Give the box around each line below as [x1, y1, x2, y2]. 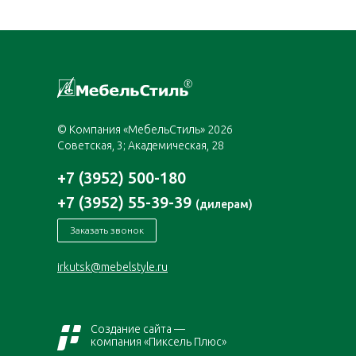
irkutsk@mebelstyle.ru [57, 261, 168, 274]
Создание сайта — [91, 323, 185, 336]
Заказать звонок [70, 225, 144, 236]
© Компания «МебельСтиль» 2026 [57, 123, 233, 137]
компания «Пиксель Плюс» [91, 335, 226, 349]
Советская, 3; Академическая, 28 [57, 139, 224, 153]
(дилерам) [195, 198, 253, 211]
